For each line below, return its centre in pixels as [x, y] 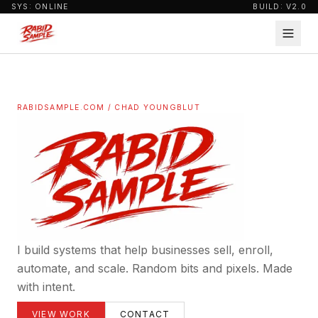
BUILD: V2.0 [280, 7]
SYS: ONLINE [40, 7]
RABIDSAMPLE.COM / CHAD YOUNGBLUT [109, 108]
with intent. [46, 287]
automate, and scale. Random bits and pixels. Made [155, 269]
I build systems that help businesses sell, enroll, [145, 250]
